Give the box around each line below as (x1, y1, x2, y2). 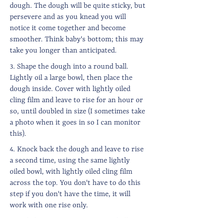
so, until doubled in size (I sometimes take (10, 108, 145, 116)
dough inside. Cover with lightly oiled (10, 85, 130, 93)
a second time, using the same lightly (10, 157, 130, 165)
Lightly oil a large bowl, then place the (10, 74, 132, 82)
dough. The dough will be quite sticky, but (10, 2, 145, 10)
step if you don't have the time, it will (10, 190, 130, 199)
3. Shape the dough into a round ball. (10, 63, 128, 71)
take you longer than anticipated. (10, 47, 117, 55)
